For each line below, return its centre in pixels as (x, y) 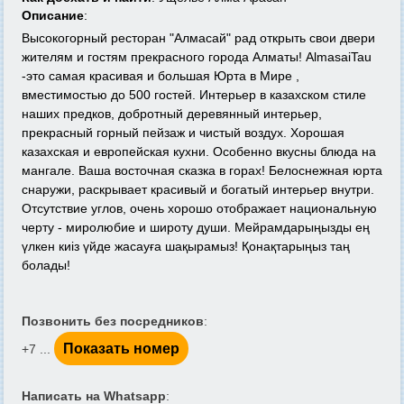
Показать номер (121, 349)
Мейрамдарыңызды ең (302, 227)
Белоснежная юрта (326, 170)
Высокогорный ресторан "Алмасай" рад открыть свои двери (198, 38)
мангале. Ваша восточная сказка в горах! (145, 170)
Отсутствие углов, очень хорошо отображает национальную (199, 208)
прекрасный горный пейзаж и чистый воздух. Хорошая (183, 133)
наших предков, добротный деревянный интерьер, (172, 114)
